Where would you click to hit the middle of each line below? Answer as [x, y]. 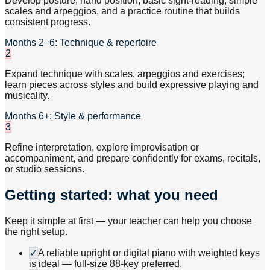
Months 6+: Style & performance [73, 116]
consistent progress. [48, 22]
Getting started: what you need [111, 195]
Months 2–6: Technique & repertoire [81, 43]
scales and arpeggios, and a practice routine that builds [122, 11]
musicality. [27, 96]
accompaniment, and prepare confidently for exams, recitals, [133, 159]
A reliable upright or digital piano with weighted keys [149, 253]
